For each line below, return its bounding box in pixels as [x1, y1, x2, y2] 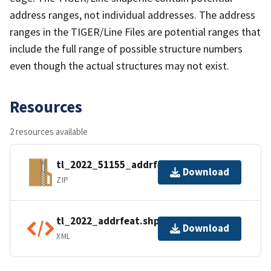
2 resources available [10, 125, 88, 137]
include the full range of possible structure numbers [10, 41, 243, 56]
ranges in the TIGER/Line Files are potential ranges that [10, 24, 261, 39]
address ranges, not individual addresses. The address [10, 7, 255, 22]
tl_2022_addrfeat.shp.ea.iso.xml [56, 214, 211, 228]
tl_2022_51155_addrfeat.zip [56, 158, 191, 172]
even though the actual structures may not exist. [10, 58, 229, 73]
